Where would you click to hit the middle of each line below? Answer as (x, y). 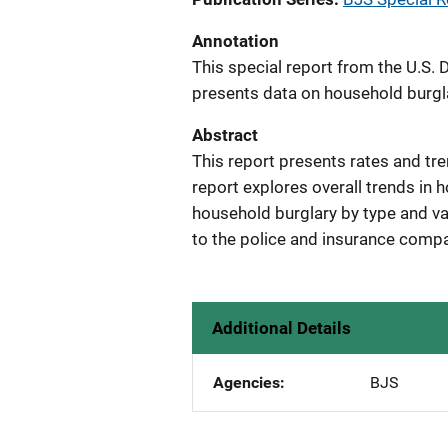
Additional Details (281, 328)
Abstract (225, 135)
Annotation (235, 41)
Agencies (246, 382)
